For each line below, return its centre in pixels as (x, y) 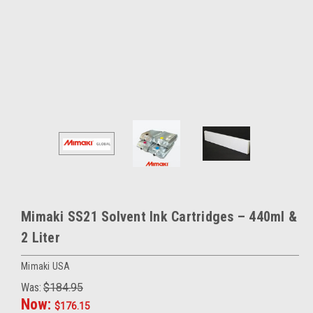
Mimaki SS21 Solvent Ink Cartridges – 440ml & (159, 217)
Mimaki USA (46, 267)
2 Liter (41, 238)
